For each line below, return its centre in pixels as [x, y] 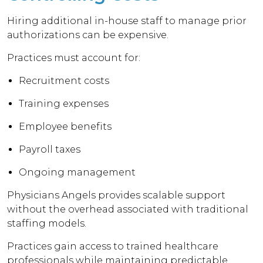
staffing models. [47, 223]
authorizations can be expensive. [88, 35]
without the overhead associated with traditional [128, 209]
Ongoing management [77, 172]
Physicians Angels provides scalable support [117, 195]
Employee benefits [65, 127]
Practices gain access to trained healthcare [113, 246]
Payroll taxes [50, 149]
